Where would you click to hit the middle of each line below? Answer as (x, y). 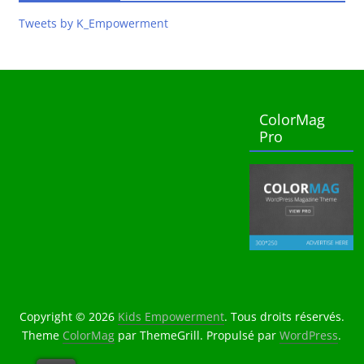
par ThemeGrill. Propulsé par (197, 336)
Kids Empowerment (171, 317)
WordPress (309, 336)
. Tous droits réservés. (284, 317)
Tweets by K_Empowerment (93, 23)
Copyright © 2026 (68, 317)
